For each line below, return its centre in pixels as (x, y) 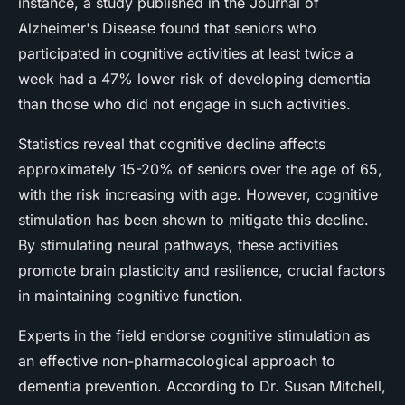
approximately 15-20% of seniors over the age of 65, (200, 170)
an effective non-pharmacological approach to (177, 361)
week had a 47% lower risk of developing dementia (194, 79)
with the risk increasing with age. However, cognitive (198, 195)
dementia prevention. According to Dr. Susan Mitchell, (202, 386)
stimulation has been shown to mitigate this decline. (193, 220)
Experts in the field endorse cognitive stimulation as (194, 336)
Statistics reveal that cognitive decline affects (172, 144)
